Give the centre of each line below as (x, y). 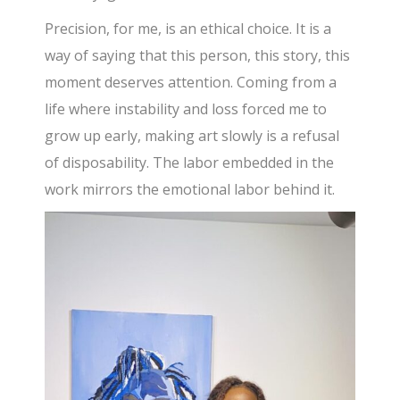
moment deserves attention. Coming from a (191, 83)
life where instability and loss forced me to (186, 109)
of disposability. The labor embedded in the (190, 163)
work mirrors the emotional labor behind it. (190, 190)
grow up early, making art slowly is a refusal (192, 136)
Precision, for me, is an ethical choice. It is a (188, 29)
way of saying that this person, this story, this (198, 56)
